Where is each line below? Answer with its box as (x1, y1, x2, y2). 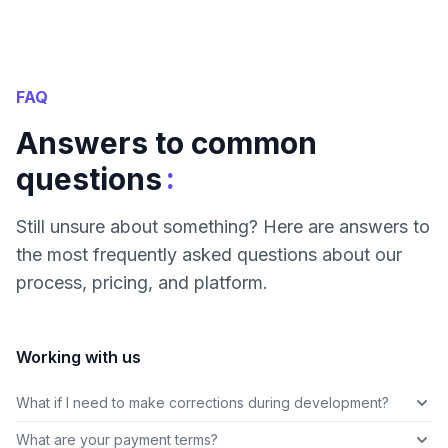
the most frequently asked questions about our (16, 244, 402, 266)
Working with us (16, 347, 141, 368)
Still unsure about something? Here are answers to (16, 216, 430, 238)
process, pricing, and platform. (16, 272, 268, 294)
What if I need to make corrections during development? (16, 394, 389, 412)
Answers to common (16, 125, 317, 162)
